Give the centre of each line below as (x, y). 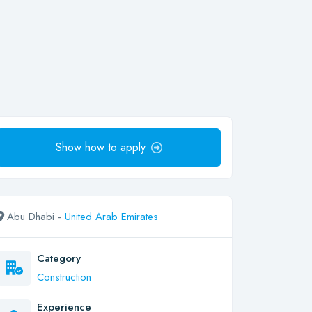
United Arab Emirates (111, 217)
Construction (64, 277)
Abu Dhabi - (36, 217)
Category (59, 258)
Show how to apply (100, 147)
